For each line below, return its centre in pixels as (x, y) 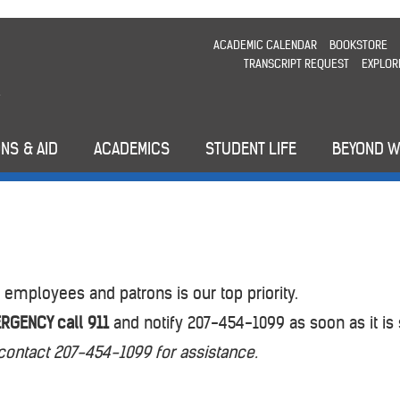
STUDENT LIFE (251, 149)
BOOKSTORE (358, 45)
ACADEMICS (132, 149)
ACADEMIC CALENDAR (265, 45)
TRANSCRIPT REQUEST (296, 64)
